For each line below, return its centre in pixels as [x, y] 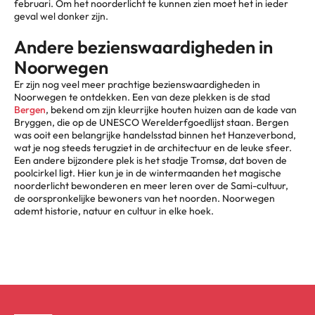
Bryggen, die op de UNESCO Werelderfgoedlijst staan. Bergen [152, 122]
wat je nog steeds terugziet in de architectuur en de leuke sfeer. [153, 147]
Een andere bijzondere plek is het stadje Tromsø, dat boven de [150, 160]
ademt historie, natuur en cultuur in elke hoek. [114, 211]
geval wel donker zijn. [61, 16]
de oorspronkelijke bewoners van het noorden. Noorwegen [144, 198]
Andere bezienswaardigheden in [143, 47]
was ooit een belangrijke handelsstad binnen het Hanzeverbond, [155, 135]
